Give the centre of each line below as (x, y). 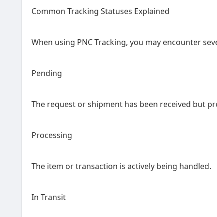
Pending (47, 73)
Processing (52, 135)
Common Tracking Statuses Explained (101, 11)
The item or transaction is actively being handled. (121, 166)
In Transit (49, 197)
